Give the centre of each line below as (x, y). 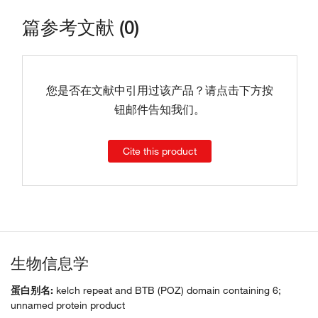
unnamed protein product (68, 305)
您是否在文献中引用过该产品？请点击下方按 (160, 90)
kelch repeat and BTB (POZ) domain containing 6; (167, 290)
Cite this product (160, 151)
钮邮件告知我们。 (160, 109)
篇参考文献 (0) (81, 27)
